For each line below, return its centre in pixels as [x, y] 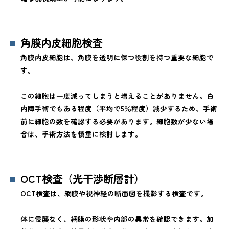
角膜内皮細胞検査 [61, 43]
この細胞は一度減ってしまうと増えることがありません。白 [117, 96]
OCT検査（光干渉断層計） [82, 179]
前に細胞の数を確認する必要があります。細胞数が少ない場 [117, 121]
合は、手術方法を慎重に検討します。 [81, 134]
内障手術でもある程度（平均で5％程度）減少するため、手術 [119, 109]
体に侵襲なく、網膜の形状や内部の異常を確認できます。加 [117, 219]
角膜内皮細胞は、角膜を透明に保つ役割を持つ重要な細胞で [117, 58]
